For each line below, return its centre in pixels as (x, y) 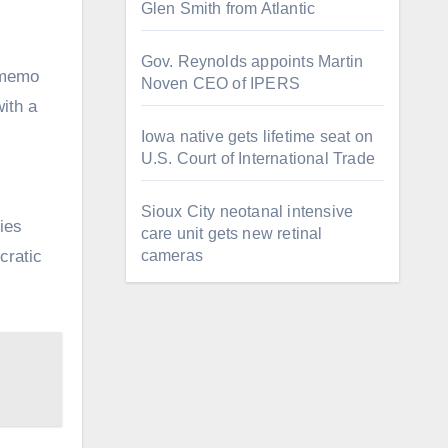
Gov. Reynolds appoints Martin (252, 61)
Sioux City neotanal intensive (247, 211)
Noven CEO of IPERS (222, 83)
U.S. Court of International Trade (258, 158)
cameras (171, 255)
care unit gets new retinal (231, 233)
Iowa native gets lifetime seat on (257, 136)
